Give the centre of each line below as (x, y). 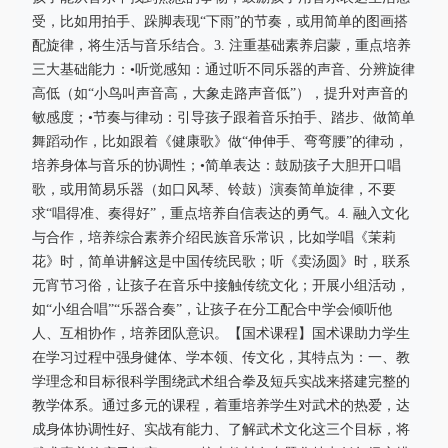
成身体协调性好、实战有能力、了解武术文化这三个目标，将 (221, 429)
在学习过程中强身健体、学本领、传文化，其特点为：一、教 (221, 357)
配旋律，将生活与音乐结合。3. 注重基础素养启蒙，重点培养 (221, 45)
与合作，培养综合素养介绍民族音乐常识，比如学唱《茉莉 (214, 237)
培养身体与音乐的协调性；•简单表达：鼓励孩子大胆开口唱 (216, 165)
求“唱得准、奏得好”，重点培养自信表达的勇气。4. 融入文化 (220, 213)
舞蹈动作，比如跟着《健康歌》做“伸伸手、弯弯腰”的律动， (220, 141)
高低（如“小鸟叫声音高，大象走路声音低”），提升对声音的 (220, 93)
